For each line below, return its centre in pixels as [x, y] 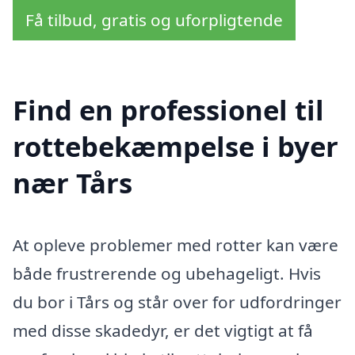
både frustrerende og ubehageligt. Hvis [167, 273]
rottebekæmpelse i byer [176, 146]
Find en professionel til [168, 110]
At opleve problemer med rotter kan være [176, 244]
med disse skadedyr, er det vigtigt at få [163, 330]
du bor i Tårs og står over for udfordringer [177, 302]
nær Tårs [73, 183]
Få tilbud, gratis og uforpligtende [154, 20]
